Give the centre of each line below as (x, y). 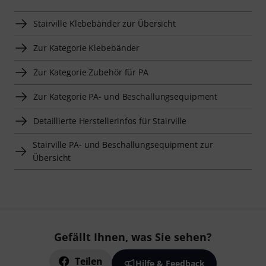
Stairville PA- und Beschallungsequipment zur (123, 145)
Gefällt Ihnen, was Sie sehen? (133, 237)
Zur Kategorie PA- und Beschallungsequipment (126, 97)
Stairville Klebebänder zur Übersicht (105, 24)
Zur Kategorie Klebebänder (87, 48)
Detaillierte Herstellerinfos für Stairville (110, 121)
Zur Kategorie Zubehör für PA (91, 72)
